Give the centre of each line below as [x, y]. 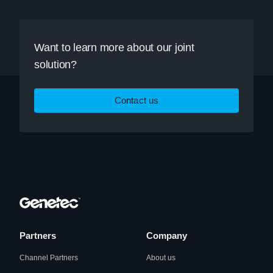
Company [167, 236]
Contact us [136, 100]
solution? [55, 64]
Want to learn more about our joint [114, 47]
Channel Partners [49, 258]
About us [161, 258]
